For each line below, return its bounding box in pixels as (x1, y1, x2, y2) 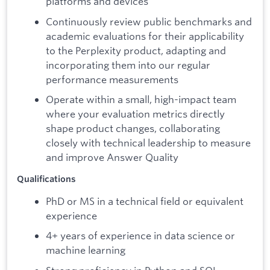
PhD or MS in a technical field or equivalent (46, 194, 243, 207)
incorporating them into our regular (46, 58, 210, 71)
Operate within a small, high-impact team (46, 93, 236, 106)
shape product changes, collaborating (46, 122, 220, 135)
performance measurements (46, 72, 178, 86)
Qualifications (17, 174, 76, 185)
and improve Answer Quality (46, 151, 178, 164)
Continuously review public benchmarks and (46, 14, 252, 28)
